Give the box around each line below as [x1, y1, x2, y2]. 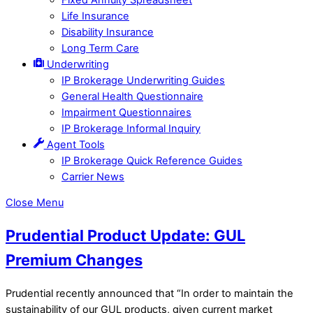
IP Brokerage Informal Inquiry [61, 122, 201, 135]
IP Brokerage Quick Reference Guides [61, 154, 242, 167]
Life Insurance [61, 9, 129, 22]
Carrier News [61, 170, 124, 183]
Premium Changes [6, 251, 143, 270]
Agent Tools [43, 138, 105, 151]
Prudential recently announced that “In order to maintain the [6, 286, 293, 300]
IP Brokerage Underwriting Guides [61, 73, 225, 87]
